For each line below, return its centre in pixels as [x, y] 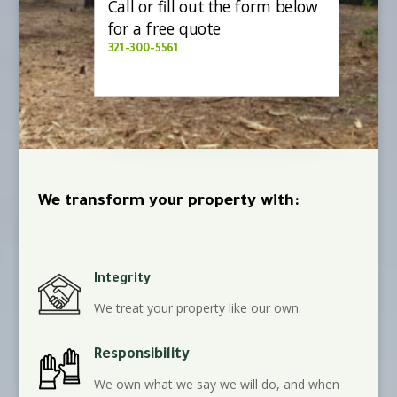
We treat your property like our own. [197, 307]
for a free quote [164, 29]
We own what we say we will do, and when [216, 384]
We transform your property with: [168, 202]
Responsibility [141, 355]
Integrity [122, 280]
